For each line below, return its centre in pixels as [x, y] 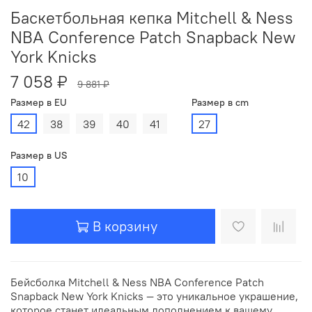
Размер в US [39, 156]
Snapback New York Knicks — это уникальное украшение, [154, 296]
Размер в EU [39, 102]
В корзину [125, 226]
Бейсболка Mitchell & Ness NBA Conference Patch [137, 282]
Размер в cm [220, 102]
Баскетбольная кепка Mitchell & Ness [152, 17]
